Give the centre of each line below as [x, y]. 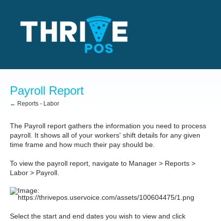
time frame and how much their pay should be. [82, 145]
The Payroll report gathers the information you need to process [108, 126]
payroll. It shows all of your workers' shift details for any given [105, 135]
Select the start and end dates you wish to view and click [98, 216]
